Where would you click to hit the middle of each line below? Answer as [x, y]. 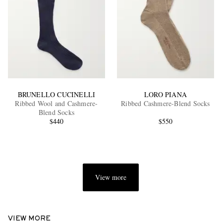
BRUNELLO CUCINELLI [56, 95]
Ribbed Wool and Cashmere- [56, 104]
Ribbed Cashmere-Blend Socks [166, 104]
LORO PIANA [165, 95]
